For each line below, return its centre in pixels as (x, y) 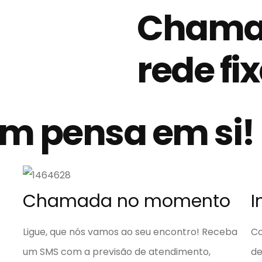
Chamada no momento (126, 201)
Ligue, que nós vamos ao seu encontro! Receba (130, 232)
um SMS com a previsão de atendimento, (116, 251)
